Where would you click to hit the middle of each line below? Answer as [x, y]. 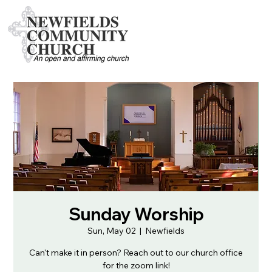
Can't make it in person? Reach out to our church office [136, 253]
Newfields [165, 231]
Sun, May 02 [112, 231]
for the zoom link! [136, 265]
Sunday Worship [136, 214]
